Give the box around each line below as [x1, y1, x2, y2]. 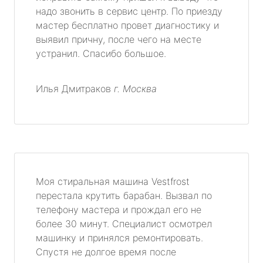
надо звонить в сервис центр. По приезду [36, 5, 222, 18]
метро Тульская [21, 79, 93, 90]
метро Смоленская [21, 136, 107, 148]
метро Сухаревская [21, 50, 110, 62]
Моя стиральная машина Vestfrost [36, 176, 190, 188]
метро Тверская [21, 107, 93, 119]
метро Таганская [21, 194, 97, 205]
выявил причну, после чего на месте [36, 33, 201, 46]
